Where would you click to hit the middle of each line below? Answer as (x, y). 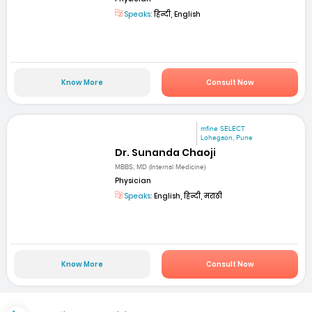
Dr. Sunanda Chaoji (166, 153)
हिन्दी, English (177, 14)
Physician (133, 180)
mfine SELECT (223, 129)
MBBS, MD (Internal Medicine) (161, 167)
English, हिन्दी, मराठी (188, 196)
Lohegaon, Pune (227, 138)
